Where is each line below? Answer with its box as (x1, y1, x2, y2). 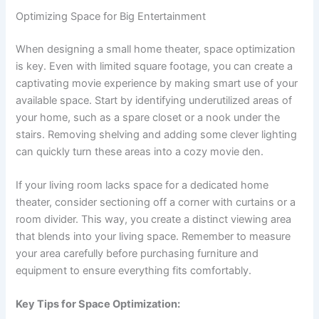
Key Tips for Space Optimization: (16, 298, 181, 311)
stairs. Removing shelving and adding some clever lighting (16, 127, 298, 141)
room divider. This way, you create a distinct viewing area (16, 213, 292, 226)
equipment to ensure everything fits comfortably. (16, 264, 252, 278)
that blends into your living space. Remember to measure (16, 230, 291, 244)
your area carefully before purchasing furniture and (16, 247, 259, 261)
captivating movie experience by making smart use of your (16, 76, 298, 90)
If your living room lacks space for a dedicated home (16, 179, 269, 192)
